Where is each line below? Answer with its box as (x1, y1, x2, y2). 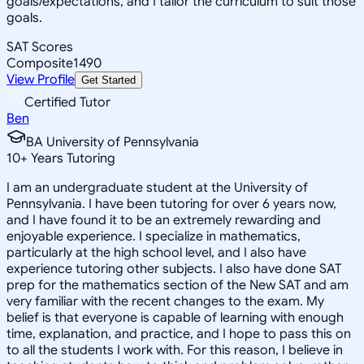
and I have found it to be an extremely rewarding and (6, 211, 321, 228)
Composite (6, 54, 73, 71)
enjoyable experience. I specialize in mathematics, (6, 227, 301, 245)
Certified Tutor (24, 93, 110, 110)
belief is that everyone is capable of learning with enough (6, 309, 344, 326)
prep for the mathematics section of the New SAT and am (6, 276, 349, 293)
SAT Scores (6, 38, 73, 55)
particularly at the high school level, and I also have (6, 244, 306, 261)
